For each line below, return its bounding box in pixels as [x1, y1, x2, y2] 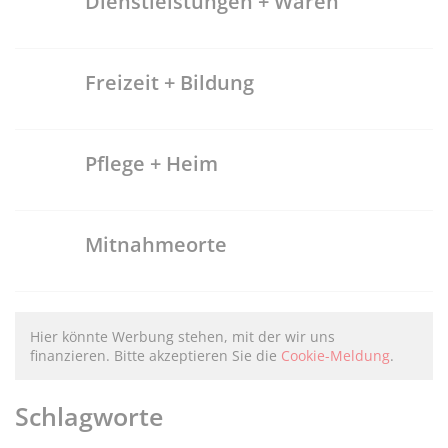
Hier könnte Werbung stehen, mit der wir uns [30, 327, 335, 346]
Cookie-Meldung [281, 346, 390, 365]
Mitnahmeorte [85, 231, 227, 258]
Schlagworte [15, 398, 163, 433]
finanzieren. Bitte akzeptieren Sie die [30, 346, 281, 365]
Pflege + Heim [85, 150, 218, 177]
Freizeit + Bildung [85, 69, 254, 96]
